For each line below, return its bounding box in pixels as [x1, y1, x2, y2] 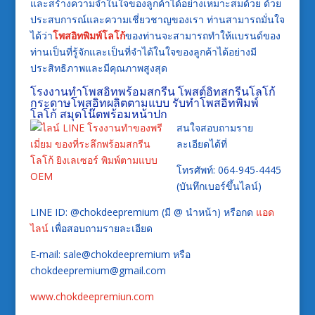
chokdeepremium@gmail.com [30, 264, 166, 278]
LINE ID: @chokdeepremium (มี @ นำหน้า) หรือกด [30, 205, 256, 219]
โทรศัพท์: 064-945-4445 [176, 163, 281, 177]
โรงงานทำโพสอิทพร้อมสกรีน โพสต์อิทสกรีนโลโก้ [30, 84, 276, 100]
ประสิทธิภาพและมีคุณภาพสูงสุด [30, 61, 167, 75]
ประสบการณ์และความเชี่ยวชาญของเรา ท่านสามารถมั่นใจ [30, 13, 285, 27]
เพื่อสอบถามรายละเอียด [48, 221, 153, 236]
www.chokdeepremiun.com [30, 290, 154, 304]
